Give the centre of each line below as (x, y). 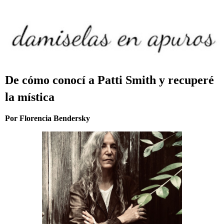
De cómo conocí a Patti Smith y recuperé (109, 80)
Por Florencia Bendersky (47, 118)
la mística (30, 97)
